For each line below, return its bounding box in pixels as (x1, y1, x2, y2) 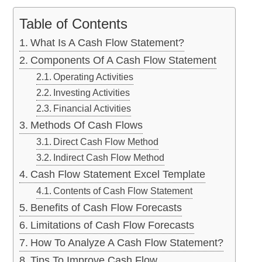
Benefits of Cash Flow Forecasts (30, 202, 182, 214)
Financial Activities (53, 103, 132, 114)
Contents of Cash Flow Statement (53, 185, 193, 196)
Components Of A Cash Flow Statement (30, 54, 216, 67)
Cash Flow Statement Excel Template (30, 168, 205, 181)
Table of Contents (19, 16, 128, 32)
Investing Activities (53, 87, 130, 98)
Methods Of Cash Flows (30, 119, 143, 132)
